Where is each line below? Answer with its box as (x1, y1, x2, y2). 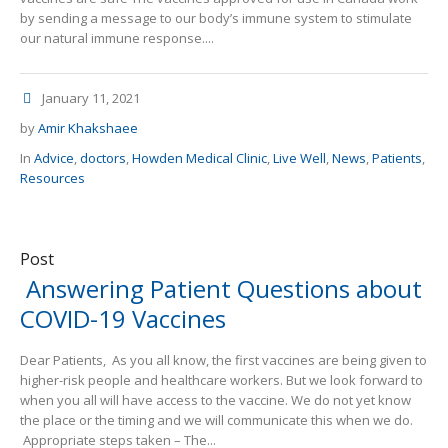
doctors (80, 149, 126, 168)
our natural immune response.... (20, 29, 214, 48)
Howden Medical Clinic (132, 149, 267, 168)
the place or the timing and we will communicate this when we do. (20, 411, 416, 430)
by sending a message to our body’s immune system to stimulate (20, 9, 412, 28)
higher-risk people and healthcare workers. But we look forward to (20, 371, 423, 390)
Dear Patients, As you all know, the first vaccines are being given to (20, 351, 427, 370)
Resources (20, 169, 85, 188)
